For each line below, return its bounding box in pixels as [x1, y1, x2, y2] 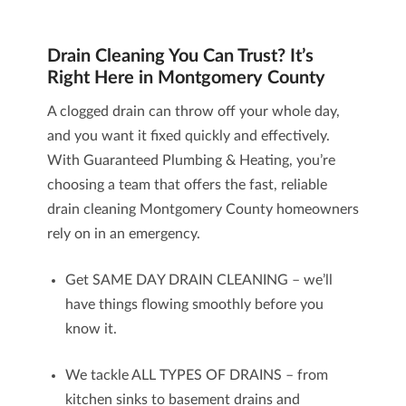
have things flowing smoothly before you [64, 297, 324, 312]
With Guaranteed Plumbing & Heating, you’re [46, 153, 335, 168]
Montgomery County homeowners [135, 202, 359, 217]
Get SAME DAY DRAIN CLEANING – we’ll [64, 273, 333, 287]
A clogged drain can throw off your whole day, [46, 104, 340, 119]
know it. [64, 322, 117, 336]
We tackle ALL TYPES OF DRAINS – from [64, 368, 328, 382]
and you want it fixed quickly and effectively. [46, 129, 330, 143]
